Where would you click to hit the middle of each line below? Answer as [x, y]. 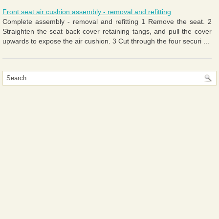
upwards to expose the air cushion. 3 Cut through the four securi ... [106, 41]
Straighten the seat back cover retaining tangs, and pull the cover [107, 31]
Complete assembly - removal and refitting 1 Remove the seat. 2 [107, 21]
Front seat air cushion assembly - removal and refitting [87, 11]
